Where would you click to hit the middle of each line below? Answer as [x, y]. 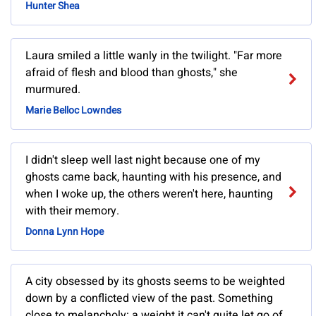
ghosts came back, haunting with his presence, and [153, 177]
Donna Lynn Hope [65, 232]
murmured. [53, 90]
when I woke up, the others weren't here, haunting [149, 194]
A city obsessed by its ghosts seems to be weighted [155, 282]
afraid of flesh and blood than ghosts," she [132, 73]
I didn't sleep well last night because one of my [143, 160]
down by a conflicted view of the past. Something [149, 299]
